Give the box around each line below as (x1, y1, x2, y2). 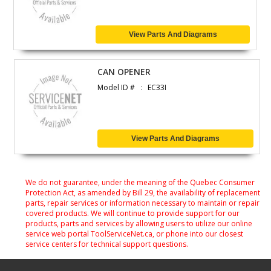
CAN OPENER (97, 65, 151, 77)
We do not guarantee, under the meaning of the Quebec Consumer (25, 177, 255, 188)
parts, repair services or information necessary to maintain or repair (25, 197, 260, 208)
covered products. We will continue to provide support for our (25, 207, 240, 218)
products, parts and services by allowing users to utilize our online (25, 218, 252, 229)
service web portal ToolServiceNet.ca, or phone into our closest (25, 228, 243, 239)
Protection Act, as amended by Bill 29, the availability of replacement (25, 187, 260, 198)
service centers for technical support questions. (25, 238, 188, 249)
